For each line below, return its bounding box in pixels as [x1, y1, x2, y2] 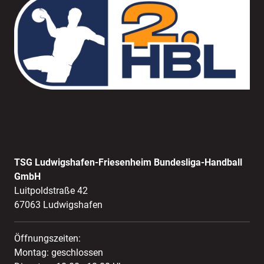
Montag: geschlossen [14, 246, 103, 258]
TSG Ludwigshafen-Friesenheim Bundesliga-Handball [14, 156, 242, 168]
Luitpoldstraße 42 [14, 184, 88, 196]
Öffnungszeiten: [14, 232, 81, 244]
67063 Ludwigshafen [14, 199, 103, 210]
